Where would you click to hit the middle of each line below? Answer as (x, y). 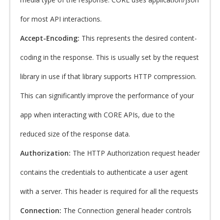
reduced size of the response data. (75, 134)
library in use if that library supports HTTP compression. (108, 76)
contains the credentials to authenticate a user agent (104, 172)
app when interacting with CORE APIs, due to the (97, 115)
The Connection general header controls (127, 210)
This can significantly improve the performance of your (107, 96)
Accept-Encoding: (51, 38)
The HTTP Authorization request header (136, 153)
